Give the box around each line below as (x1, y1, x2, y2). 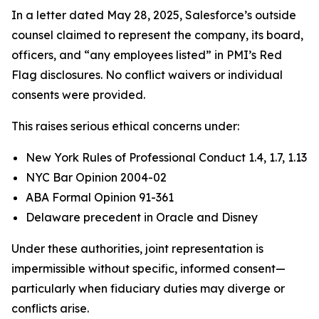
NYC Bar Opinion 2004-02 (26, 170, 167, 184)
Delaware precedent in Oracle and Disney (26, 210, 258, 224)
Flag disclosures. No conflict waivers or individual (11, 68, 283, 82)
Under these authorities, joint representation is (11, 241, 263, 256)
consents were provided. (11, 88, 145, 102)
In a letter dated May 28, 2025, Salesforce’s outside (11, 8, 296, 22)
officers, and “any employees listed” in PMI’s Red (11, 48, 282, 62)
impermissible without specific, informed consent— (11, 261, 286, 276)
